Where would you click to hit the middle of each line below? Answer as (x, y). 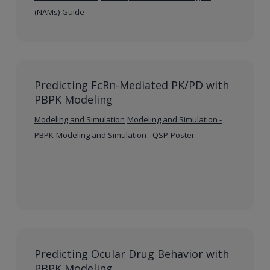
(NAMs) (47, 12)
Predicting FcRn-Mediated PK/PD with (131, 85)
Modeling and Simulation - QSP (112, 135)
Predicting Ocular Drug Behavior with (131, 253)
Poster (182, 135)
